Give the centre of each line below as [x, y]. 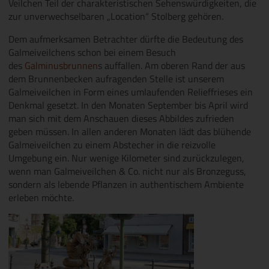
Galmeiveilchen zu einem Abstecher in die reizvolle [112, 144]
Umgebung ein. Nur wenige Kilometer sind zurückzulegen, [127, 158]
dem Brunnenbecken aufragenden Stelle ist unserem [116, 78]
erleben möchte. [41, 197]
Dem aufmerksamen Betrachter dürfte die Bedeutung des [126, 39]
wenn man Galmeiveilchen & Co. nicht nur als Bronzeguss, [128, 171]
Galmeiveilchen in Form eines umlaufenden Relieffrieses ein [131, 92]
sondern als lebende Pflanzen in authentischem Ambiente [126, 184]
